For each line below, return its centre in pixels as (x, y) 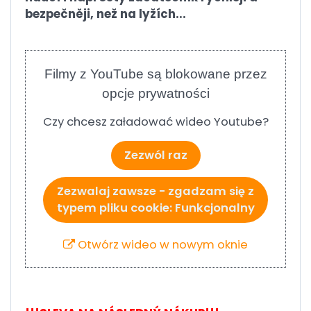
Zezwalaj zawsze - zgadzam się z (155, 191)
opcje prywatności (155, 93)
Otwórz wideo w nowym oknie (161, 244)
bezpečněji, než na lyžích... (106, 14)
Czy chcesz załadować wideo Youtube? (155, 121)
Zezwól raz (155, 155)
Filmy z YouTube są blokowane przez (155, 74)
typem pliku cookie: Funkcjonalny (155, 208)
